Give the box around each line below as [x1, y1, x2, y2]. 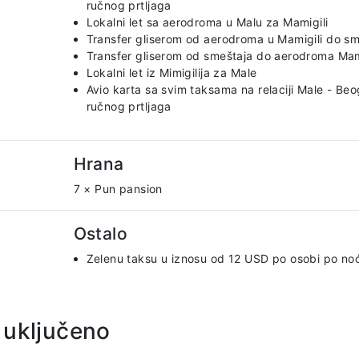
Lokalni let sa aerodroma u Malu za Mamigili [86, 15, 329, 30]
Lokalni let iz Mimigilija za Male [86, 66, 257, 80]
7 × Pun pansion [73, 182, 163, 196]
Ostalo [73, 224, 128, 244]
